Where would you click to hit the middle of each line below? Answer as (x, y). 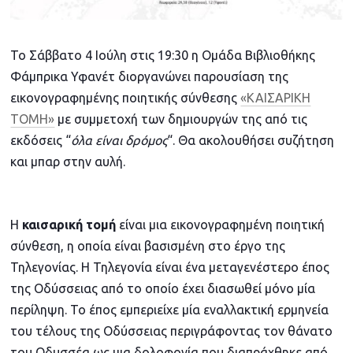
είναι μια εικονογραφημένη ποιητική (221, 225)
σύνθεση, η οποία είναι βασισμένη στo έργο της (148, 246)
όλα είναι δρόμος (119, 141)
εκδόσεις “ (41, 141)
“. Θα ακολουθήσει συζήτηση (251, 141)
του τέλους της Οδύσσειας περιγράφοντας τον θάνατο (172, 331)
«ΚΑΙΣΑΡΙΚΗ (276, 98)
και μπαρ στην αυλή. (68, 162)
